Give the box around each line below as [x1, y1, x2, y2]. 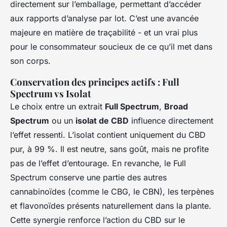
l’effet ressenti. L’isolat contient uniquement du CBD [10, 129, 206, 140]
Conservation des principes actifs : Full [10, 75, 179, 88]
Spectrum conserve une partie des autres [10, 172, 167, 182]
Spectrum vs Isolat [10, 87, 91, 100]
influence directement [129, 115, 213, 126]
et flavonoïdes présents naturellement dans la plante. [10, 200, 211, 211]
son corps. [10, 55, 51, 66]
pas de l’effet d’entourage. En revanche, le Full [10, 158, 186, 168]
